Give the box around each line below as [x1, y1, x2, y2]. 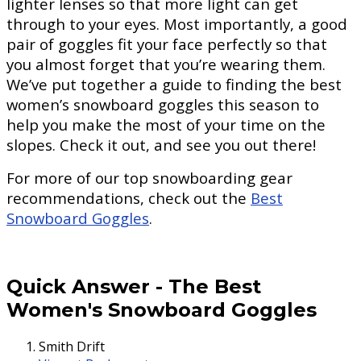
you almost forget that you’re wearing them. [6, 53, 326, 74]
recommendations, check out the [6, 187, 251, 208]
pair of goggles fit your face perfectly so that [6, 33, 327, 54]
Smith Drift [39, 337, 105, 355]
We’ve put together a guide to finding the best [6, 73, 342, 94]
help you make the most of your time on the [6, 114, 326, 135]
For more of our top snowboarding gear [6, 167, 293, 188]
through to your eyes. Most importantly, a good [6, 13, 347, 34]
